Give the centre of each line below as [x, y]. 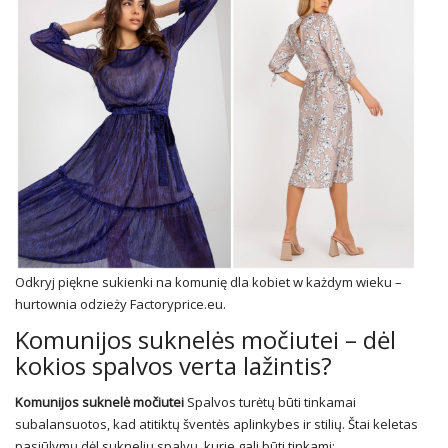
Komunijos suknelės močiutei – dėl [205, 340]
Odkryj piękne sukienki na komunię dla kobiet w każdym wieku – [208, 282]
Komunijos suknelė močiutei [99, 402]
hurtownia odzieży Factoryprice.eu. [120, 304]
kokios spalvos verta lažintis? [173, 366]
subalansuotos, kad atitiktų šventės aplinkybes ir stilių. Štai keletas [216, 424]
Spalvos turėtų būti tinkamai [270, 402]
